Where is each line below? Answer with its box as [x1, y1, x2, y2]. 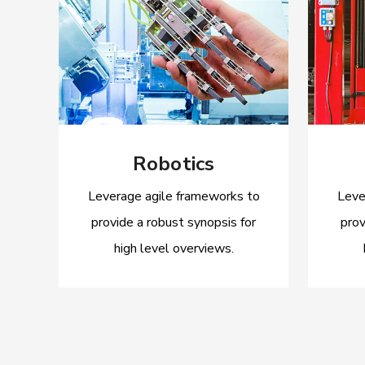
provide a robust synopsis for [91, 213, 256, 232]
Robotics [132, 151, 215, 178]
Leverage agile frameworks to [87, 187, 260, 206]
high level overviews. [113, 240, 234, 258]
